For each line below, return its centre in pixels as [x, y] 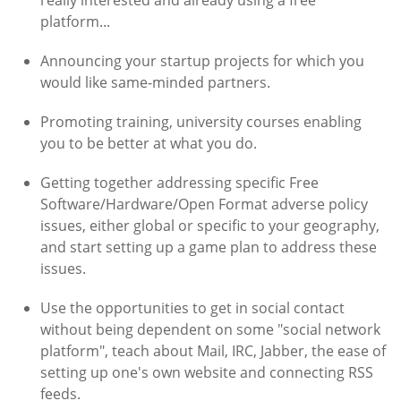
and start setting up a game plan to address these [209, 247]
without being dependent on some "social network [210, 330]
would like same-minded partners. [155, 83]
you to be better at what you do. [149, 144]
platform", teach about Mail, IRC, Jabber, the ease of [213, 351]
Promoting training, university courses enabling [201, 122]
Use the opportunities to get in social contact [192, 308]
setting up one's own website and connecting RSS [207, 373]
